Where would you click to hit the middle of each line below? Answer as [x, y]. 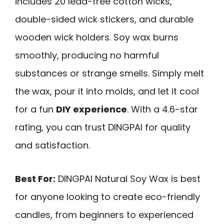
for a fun [35, 109]
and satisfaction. [52, 145]
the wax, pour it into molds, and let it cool [107, 91]
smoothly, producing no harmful [87, 55]
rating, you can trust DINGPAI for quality [103, 127]
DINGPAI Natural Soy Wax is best [128, 178]
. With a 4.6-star [162, 109]
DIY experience [91, 109]
